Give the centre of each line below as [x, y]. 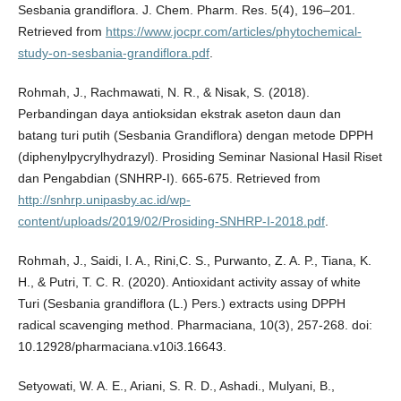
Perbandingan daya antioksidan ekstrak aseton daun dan [179, 114]
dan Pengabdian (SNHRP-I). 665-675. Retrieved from [169, 179]
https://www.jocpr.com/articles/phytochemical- [233, 32]
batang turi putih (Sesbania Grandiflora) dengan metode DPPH [195, 136]
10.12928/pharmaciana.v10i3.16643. [122, 347]
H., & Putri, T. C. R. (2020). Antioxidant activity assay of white [189, 282]
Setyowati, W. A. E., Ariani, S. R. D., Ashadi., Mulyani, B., [176, 386]
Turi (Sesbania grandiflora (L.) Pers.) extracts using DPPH [181, 304]
